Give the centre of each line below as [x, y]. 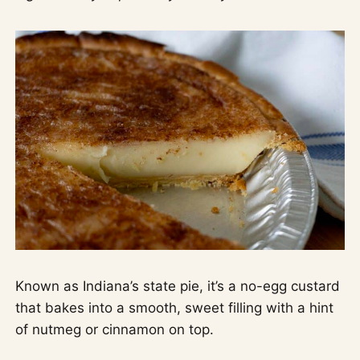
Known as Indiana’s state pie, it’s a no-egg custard [178, 286]
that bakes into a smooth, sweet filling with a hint [175, 307]
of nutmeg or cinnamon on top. [115, 329]
